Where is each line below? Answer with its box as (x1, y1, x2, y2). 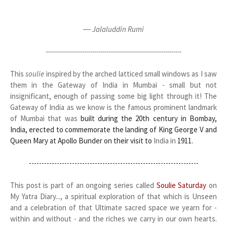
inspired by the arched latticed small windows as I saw (44, 69, 217, 79)
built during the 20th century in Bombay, (80, 113, 217, 123)
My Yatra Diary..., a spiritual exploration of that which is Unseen (10, 192, 217, 201)
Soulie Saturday (156, 180, 207, 190)
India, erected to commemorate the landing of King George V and (10, 125, 217, 134)
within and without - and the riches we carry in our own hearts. (10, 214, 217, 223)
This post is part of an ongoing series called (10, 180, 157, 190)
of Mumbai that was (10, 113, 81, 123)
